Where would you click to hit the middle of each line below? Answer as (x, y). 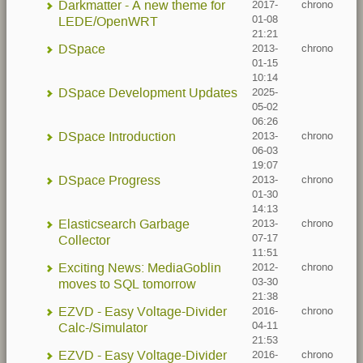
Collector (84, 240)
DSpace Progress (109, 180)
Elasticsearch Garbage (124, 224)
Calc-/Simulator (103, 328)
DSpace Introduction (117, 137)
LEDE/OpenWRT (108, 21)
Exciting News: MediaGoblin (140, 268)
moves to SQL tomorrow (127, 284)
